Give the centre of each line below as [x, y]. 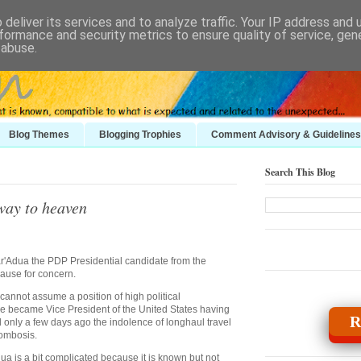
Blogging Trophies [140, 134]
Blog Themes [39, 134]
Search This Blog [300, 172]
